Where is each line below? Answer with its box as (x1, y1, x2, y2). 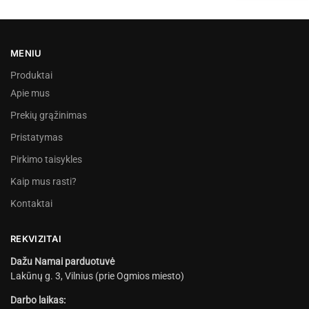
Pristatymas (10, 132, 63, 143)
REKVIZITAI (10, 233, 61, 245)
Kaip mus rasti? (10, 176, 77, 188)
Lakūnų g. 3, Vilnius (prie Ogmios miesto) (10, 270, 184, 281)
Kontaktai (10, 198, 52, 210)
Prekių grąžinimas (10, 110, 87, 121)
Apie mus (10, 88, 50, 99)
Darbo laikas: (10, 294, 66, 306)
